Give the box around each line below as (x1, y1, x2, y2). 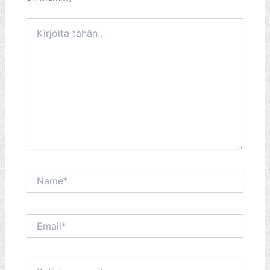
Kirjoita (26, 17, 53, 28)
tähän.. (26, 30, 54, 40)
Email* (26, 214, 51, 225)
